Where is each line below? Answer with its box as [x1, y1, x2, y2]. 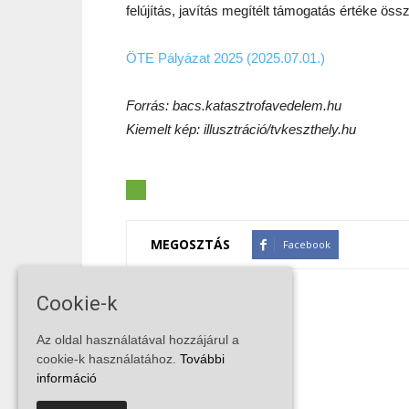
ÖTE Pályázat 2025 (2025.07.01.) [126, 49, 325, 66]
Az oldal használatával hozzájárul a [37, 332, 239, 348]
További [180, 351, 225, 367]
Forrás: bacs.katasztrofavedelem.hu [126, 97, 341, 113]
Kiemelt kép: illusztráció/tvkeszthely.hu [126, 121, 356, 137]
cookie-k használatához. [37, 351, 180, 367]
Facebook [283, 236, 330, 251]
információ [37, 371, 97, 386]
